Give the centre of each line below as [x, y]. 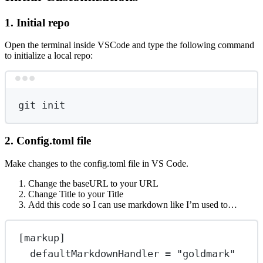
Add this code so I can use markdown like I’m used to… [133, 205]
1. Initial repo [37, 22]
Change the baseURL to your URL [93, 184]
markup [42, 237]
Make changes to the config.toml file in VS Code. [97, 164]
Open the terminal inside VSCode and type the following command [129, 45]
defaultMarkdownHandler [95, 253]
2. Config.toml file [48, 141]
